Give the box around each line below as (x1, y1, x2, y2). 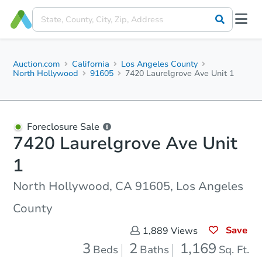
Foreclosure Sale (27, 120, 99, 133)
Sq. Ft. (219, 243, 249, 257)
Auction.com (13, 58, 60, 70)
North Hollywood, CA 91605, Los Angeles (13, 178, 243, 194)
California (72, 58, 110, 70)
